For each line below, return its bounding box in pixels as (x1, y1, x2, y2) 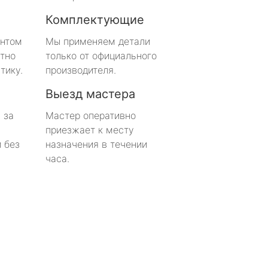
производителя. (45, 63, 116, 76)
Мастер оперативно (45, 109, 136, 121)
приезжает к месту (45, 123, 134, 136)
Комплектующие (45, 12, 144, 27)
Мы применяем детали (45, 35, 150, 47)
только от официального (45, 49, 157, 62)
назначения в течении (45, 138, 147, 150)
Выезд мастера (45, 86, 135, 101)
